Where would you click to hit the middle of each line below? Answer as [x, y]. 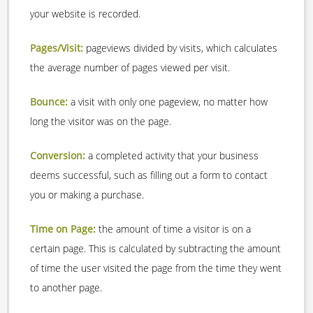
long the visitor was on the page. [101, 122]
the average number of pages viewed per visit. [130, 68]
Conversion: [58, 156]
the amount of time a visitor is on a [173, 229]
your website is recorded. [85, 14]
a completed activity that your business [172, 156]
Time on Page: [63, 229]
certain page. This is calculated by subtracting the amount [155, 249]
